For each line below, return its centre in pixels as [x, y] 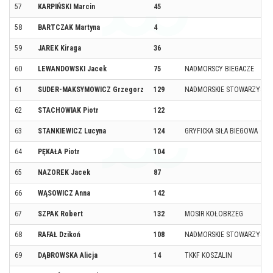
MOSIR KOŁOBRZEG [214, 214]
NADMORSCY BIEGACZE [219, 69]
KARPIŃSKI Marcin [66, 6]
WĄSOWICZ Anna [64, 193]
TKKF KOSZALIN [208, 255]
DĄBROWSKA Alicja [68, 255]
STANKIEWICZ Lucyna [72, 131]
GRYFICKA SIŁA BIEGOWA [221, 131]
